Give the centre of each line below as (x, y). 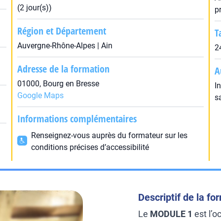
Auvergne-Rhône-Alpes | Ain (65, 46)
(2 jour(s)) (34, 8)
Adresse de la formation (63, 69)
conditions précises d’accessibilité (90, 147)
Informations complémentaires (77, 119)
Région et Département (61, 31)
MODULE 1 (171, 214)
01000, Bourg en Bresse (58, 84)
